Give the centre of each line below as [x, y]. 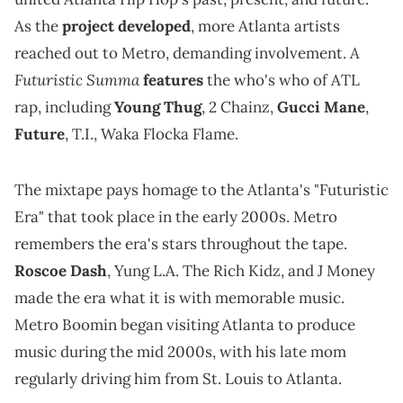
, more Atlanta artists [265, 26]
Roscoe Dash [61, 270]
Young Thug [158, 107]
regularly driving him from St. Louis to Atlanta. [178, 378]
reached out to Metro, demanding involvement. [182, 53]
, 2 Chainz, [239, 107]
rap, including [64, 107]
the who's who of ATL [282, 80]
